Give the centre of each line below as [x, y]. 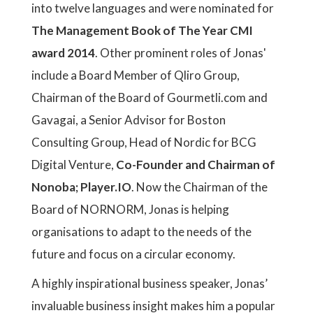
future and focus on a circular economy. [134, 254]
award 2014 [63, 53]
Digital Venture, [74, 165]
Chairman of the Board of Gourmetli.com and [150, 97]
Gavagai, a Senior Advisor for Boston [129, 120]
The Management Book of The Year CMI [142, 30]
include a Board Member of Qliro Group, [136, 75]
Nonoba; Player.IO [81, 187]
